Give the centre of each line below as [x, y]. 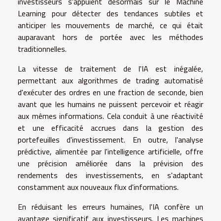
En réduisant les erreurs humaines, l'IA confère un [110, 206]
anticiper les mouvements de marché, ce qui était [110, 25]
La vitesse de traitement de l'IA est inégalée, [110, 68]
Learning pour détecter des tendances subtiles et [110, 13]
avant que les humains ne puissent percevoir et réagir [110, 104]
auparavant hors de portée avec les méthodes [110, 37]
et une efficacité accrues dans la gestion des [110, 128]
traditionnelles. [42, 49]
